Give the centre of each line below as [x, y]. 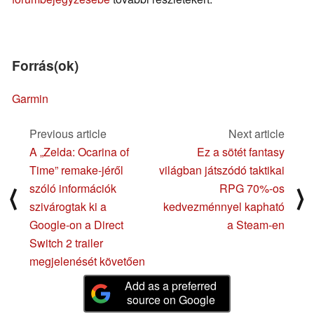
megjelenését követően [87, 261]
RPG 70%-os [252, 189]
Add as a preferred [171, 285]
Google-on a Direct [76, 225]
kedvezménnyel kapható [224, 207]
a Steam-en [256, 225]
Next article [257, 134]
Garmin [30, 99]
